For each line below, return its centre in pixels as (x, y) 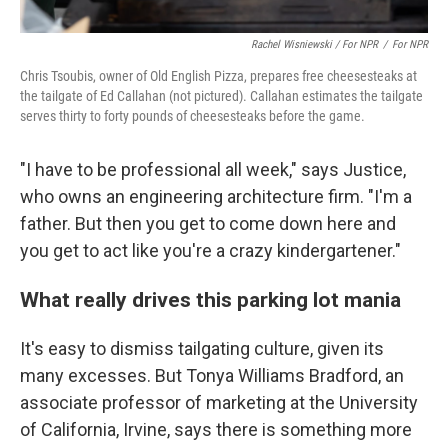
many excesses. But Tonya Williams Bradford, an (212, 375)
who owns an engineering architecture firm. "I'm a (216, 196)
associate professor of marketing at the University (219, 402)
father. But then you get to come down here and (208, 223)
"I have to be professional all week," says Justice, (213, 169)
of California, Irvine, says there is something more (216, 429)
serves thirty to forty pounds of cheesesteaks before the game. (192, 116)
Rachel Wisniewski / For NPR (314, 44)
